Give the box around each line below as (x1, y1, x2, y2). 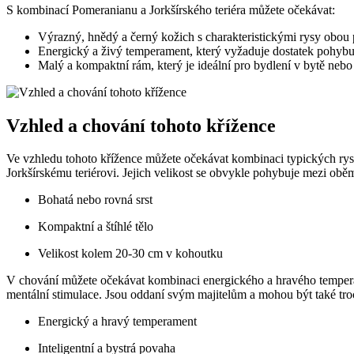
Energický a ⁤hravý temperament (38, 314, 197, 329)
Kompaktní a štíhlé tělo (38, 220, 153, 234)
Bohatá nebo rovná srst (38, 193, 153, 207)
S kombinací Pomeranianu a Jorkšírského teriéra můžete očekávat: (6, 2, 335, 17)
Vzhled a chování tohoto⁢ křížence (6, 115, 276, 136)
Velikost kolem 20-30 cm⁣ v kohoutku (38, 247, 223, 261)
